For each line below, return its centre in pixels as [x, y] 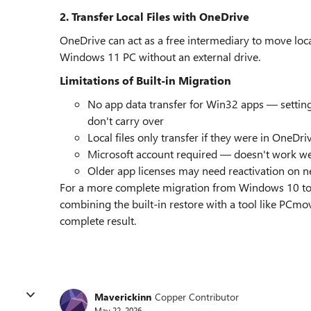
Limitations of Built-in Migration [145, 80]
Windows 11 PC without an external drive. [160, 57]
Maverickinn [123, 296]
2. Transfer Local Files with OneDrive [154, 16]
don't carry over [126, 120]
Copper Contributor [197, 296]
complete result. [98, 220]
